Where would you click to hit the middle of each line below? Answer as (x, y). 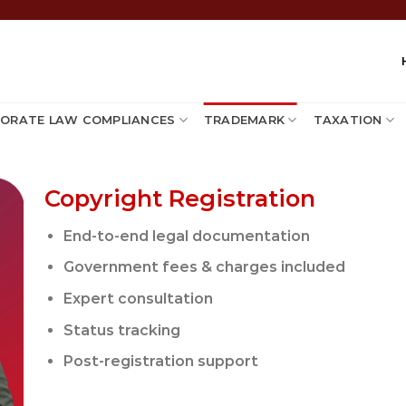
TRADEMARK (244, 120)
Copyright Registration (180, 198)
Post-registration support (160, 362)
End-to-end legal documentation (186, 236)
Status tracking (121, 330)
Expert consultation (138, 298)
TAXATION (348, 120)
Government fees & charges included (204, 267)
